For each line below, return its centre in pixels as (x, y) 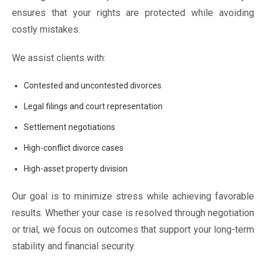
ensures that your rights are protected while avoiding (133, 13)
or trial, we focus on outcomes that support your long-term (133, 229)
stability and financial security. (74, 246)
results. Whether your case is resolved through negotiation (133, 213)
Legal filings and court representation (93, 106)
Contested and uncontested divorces (93, 85)
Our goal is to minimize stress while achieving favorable (133, 196)
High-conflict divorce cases (74, 148)
